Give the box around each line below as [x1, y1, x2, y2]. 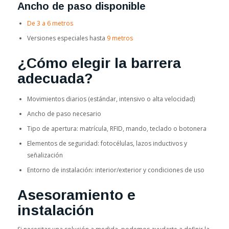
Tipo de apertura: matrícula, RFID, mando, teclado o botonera [27, 124, 207, 133]
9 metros [106, 33, 133, 42]
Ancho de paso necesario [27, 109, 101, 118]
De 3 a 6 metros [27, 18, 73, 28]
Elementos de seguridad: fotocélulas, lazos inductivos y [27, 139, 187, 148]
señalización [27, 150, 63, 159]
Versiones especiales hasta [27, 33, 107, 42]
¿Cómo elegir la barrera [17, 55, 181, 71]
